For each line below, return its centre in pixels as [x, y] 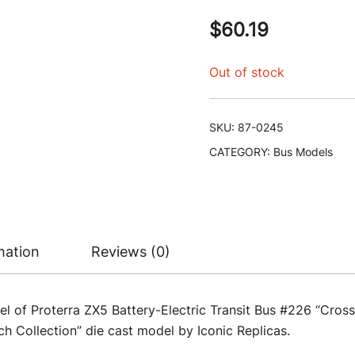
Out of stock [247, 72]
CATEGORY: [241, 152]
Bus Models [303, 152]
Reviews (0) [131, 252]
